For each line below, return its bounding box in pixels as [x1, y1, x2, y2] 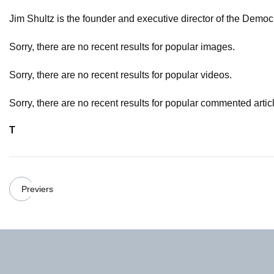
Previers [21, 183, 53, 194]
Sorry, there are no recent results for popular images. [9, 42, 235, 53]
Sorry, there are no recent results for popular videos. [9, 70, 232, 81]
